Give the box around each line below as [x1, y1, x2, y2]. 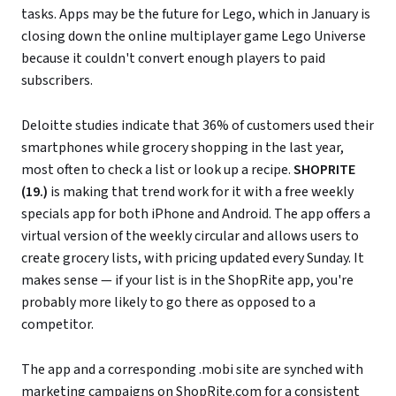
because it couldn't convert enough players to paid [21, 48, 325, 68]
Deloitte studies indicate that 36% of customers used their [21, 115, 374, 135]
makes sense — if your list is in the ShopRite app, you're [21, 270, 354, 290]
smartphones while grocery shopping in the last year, [21, 137, 344, 157]
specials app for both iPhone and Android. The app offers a [21, 203, 370, 224]
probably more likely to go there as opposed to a [21, 292, 316, 312]
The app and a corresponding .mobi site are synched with [21, 359, 363, 379]
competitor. [21, 314, 94, 334]
